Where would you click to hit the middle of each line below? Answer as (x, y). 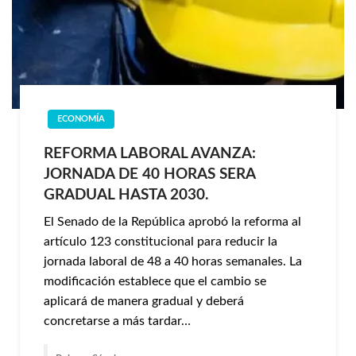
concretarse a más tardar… (117, 321)
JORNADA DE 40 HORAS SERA (149, 174)
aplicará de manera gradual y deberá (144, 301)
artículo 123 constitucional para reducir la (161, 242)
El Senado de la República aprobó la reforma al (172, 222)
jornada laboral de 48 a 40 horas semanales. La (173, 261)
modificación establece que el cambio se (155, 281)
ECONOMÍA (81, 119)
